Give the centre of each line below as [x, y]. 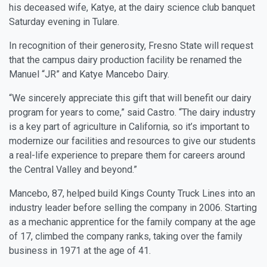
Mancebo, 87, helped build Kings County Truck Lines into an [132, 193]
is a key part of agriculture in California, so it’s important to [129, 126]
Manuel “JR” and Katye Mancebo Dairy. [89, 74]
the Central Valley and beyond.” [73, 169]
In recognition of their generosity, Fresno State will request [131, 45]
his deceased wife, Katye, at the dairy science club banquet [132, 7]
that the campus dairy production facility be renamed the [125, 60]
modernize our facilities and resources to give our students [132, 141]
